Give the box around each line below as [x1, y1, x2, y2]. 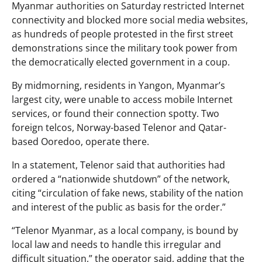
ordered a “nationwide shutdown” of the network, [12, 172, 230, 185]
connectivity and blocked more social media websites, [12, 13, 248, 26]
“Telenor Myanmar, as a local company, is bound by [12, 223, 238, 237]
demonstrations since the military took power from [12, 41, 237, 54]
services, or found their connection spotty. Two [12, 106, 219, 120]
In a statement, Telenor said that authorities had [12, 158, 225, 171]
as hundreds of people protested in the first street [12, 27, 233, 40]
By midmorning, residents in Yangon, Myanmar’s [12, 78, 225, 92]
